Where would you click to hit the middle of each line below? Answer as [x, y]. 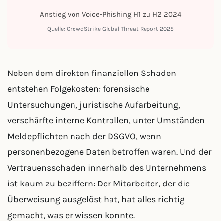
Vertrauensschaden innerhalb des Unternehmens [107, 168]
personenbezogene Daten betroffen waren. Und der [110, 152]
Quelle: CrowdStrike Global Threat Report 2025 [110, 29]
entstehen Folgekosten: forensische [78, 89]
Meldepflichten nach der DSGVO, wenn [84, 136]
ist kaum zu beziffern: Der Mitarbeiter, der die [99, 184]
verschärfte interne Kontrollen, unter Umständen [106, 120]
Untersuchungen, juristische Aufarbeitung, [94, 105]
